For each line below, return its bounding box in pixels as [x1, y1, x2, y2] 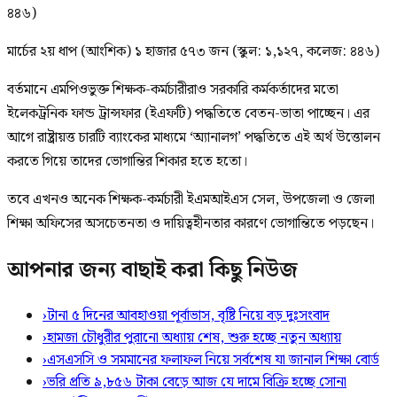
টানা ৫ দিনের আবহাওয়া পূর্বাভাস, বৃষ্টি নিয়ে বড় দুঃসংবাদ [47, 304, 330, 327]
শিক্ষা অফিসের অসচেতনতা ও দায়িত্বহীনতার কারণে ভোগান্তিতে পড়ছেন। [7, 212, 374, 235]
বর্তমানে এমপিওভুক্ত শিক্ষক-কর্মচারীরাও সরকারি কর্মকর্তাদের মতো [7, 78, 339, 101]
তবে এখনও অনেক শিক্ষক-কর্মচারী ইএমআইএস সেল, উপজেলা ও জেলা [7, 188, 375, 211]
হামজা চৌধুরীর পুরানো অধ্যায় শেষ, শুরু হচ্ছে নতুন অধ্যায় [47, 326, 341, 349]
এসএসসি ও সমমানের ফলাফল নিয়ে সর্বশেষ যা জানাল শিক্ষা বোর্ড [47, 348, 379, 371]
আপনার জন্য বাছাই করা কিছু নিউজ [7, 253, 298, 287]
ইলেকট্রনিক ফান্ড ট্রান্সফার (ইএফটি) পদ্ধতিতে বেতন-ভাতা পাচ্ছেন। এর [7, 102, 370, 125]
